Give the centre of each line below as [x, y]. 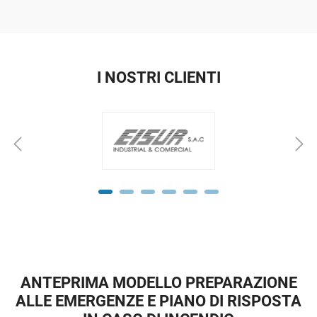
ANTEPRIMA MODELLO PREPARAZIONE [158, 283]
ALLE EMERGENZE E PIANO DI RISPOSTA [158, 301]
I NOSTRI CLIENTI [158, 77]
